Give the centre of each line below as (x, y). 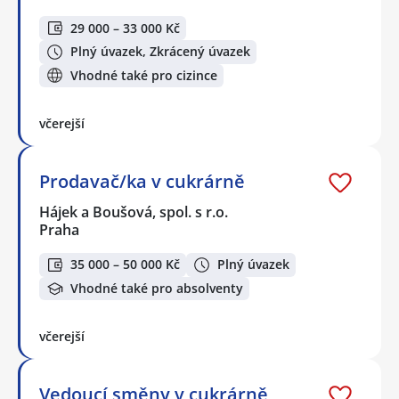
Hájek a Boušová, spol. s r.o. (134, 212)
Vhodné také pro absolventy (157, 289)
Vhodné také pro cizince (144, 75)
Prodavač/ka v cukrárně (142, 182)
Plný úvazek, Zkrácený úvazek (160, 52)
